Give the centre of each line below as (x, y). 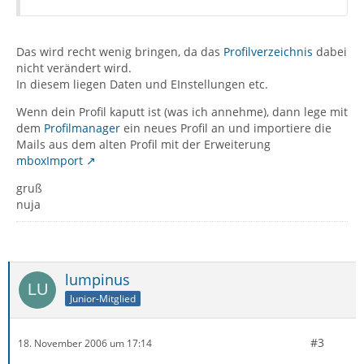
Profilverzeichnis (268, 52)
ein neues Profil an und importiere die (226, 128)
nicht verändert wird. (74, 68)
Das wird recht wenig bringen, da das (120, 52)
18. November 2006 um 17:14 (85, 343)
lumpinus (97, 279)
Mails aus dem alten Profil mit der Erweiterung (143, 144)
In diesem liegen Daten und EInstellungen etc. (142, 84)
